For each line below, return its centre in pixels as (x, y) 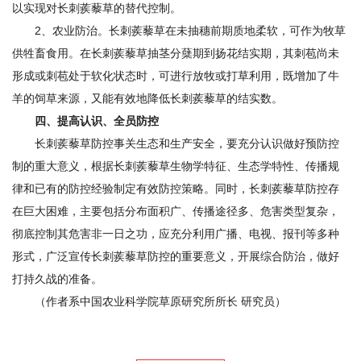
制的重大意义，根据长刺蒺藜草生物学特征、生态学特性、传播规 (176, 166)
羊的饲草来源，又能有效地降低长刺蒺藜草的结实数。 (147, 99)
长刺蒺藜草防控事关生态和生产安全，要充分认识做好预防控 (187, 144)
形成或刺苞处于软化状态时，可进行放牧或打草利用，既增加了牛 (176, 76)
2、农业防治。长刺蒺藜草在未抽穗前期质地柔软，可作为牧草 (190, 31)
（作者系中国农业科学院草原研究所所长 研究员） (160, 302)
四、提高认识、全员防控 (97, 121)
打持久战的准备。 (57, 279)
